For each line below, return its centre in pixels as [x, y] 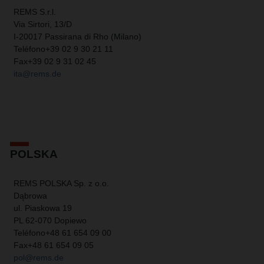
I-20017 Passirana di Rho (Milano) [77, 37]
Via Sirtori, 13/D [43, 24]
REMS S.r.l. [35, 12]
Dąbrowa [30, 196]
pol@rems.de [39, 258]
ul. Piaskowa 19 [43, 208]
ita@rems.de [37, 74]
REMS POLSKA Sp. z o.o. [61, 184]
